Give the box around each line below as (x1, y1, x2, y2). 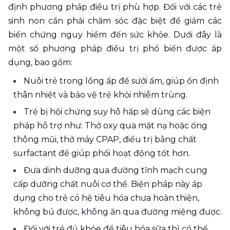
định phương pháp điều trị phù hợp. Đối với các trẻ (8, 2, 222, 12)
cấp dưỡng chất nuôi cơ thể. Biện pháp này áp (13, 179, 202, 189)
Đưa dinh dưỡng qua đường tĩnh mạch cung (24, 165, 207, 175)
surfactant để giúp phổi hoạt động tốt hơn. (13, 148, 190, 158)
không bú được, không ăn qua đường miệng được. (13, 206, 222, 217)
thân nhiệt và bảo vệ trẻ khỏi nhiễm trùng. (13, 89, 187, 100)
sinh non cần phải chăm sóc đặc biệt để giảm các (8, 15, 222, 26)
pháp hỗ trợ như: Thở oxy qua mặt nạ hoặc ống (13, 120, 207, 130)
